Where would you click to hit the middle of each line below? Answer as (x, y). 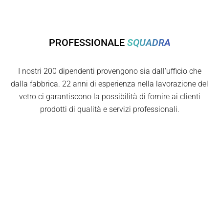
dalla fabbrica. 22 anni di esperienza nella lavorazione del (109, 84)
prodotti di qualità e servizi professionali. (109, 109)
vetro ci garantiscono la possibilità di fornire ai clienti (109, 97)
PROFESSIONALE (87, 43)
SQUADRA (149, 43)
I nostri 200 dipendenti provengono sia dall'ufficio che (109, 71)
